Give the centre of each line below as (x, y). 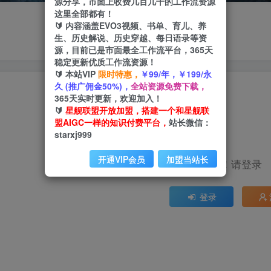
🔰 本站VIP (76, 74)
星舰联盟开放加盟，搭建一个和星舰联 (137, 110)
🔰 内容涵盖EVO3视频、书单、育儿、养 (130, 26)
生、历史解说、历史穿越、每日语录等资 (131, 38)
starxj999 (73, 135)
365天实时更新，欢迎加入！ (108, 98)
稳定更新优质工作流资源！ (105, 62)
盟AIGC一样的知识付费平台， (112, 122)
